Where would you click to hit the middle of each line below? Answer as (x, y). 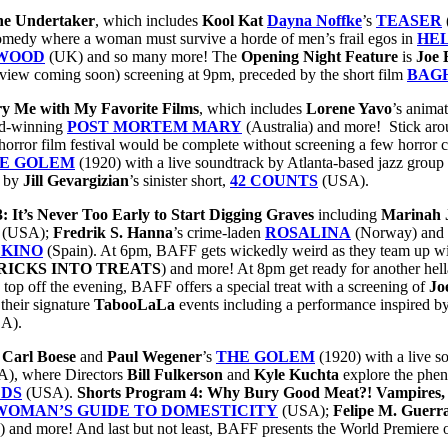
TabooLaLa (134, 305)
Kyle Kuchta (296, 375)
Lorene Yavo (349, 109)
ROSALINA (308, 233)
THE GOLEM (265, 357)
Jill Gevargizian (76, 181)
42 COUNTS (274, 181)
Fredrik (79, 233)
